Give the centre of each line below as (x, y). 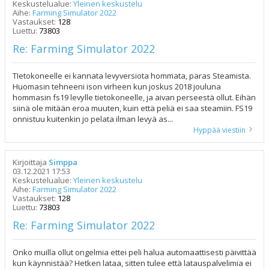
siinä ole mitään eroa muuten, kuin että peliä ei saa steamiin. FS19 (132, 108)
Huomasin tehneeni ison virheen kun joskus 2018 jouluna (117, 86)
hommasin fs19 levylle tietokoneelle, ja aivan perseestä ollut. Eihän (134, 97)
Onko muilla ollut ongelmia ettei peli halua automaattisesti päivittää (134, 252)
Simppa (63, 162)
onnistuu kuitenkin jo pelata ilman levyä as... (93, 119)
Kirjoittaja (31, 162)
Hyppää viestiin (219, 130)
